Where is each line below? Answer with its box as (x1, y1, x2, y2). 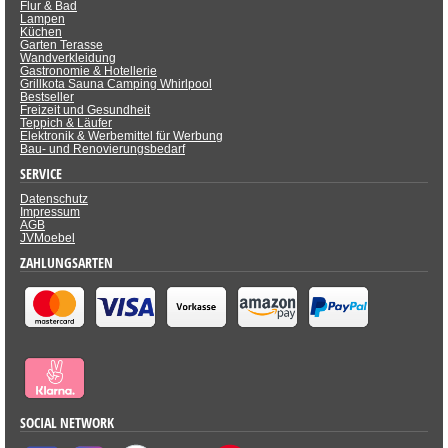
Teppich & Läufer (20, 116, 112, 130)
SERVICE (20, 164, 62, 183)
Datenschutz (20, 192, 88, 206)
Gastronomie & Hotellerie (20, 64, 157, 78)
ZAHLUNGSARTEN (20, 253, 113, 272)
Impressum (20, 205, 80, 219)
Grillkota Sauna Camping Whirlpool (20, 77, 212, 91)
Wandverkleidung (20, 51, 116, 65)
